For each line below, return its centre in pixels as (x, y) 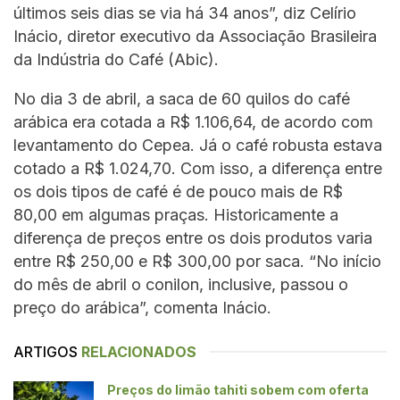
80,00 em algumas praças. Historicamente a (176, 214)
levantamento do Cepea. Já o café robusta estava (198, 145)
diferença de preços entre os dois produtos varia (193, 237)
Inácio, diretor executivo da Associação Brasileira (195, 36)
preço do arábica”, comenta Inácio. (142, 307)
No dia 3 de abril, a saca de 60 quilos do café (182, 98)
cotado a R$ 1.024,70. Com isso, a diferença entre (198, 168)
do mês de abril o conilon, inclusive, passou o (181, 284)
